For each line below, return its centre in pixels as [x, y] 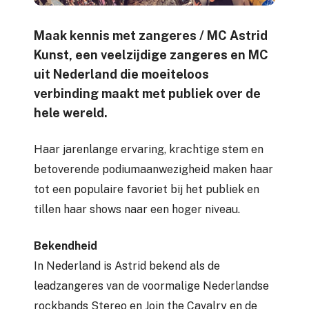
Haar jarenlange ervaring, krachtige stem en [149, 150]
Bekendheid [66, 246]
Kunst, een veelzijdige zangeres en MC [151, 55]
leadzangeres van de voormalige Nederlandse [151, 286]
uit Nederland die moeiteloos [121, 74]
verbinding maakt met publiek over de [147, 94]
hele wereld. [71, 113]
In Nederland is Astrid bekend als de [127, 266]
